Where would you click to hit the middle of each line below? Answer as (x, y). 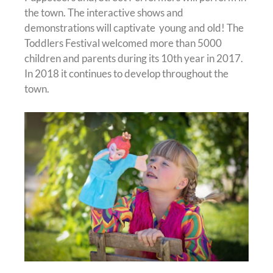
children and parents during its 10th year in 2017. (134, 58)
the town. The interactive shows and (104, 13)
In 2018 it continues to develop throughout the (126, 74)
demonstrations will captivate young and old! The (134, 28)
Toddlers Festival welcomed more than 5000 (123, 43)
